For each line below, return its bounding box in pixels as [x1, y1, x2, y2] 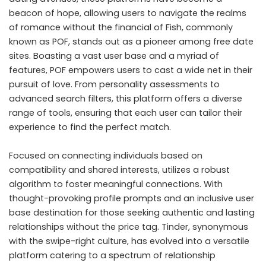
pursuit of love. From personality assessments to [9, 78, 220, 90]
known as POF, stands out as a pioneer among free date [9, 35, 254, 47]
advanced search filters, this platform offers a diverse [9, 92, 242, 104]
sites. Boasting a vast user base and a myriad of [9, 49, 219, 62]
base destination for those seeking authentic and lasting [9, 206, 255, 218]
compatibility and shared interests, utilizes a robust [9, 163, 230, 176]
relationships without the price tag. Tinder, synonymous [9, 220, 248, 233]
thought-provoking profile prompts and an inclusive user [9, 192, 254, 204]
